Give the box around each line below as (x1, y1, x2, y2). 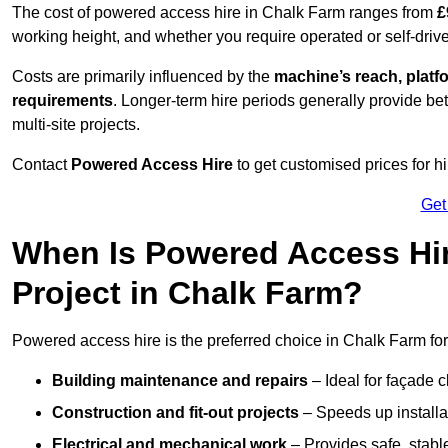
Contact (12, 156, 71, 174)
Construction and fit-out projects (52, 404, 299, 422)
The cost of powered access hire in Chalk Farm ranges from (12, 4, 437, 22)
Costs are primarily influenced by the (12, 68, 274, 86)
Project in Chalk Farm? (12, 275, 363, 312)
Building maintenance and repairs (52, 372, 308, 390)
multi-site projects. (12, 116, 140, 134)
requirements (12, 92, 113, 110)
